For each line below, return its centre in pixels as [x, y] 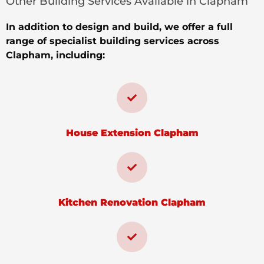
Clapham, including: [55, 55]
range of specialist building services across [113, 41]
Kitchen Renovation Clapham [132, 203]
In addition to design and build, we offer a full [119, 27]
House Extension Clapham [132, 133]
